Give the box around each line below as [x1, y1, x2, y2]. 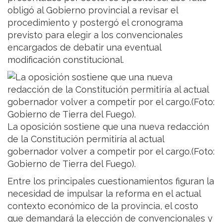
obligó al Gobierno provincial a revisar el [7, 5, 178, 16]
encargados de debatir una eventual [7, 42, 161, 53]
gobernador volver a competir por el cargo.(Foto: [7, 146, 215, 157]
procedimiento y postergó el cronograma [7, 17, 183, 28]
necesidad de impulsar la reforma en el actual [7, 188, 201, 199]
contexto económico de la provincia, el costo [7, 201, 198, 212]
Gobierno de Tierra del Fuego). [7, 159, 136, 169]
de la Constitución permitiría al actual [7, 134, 164, 145]
